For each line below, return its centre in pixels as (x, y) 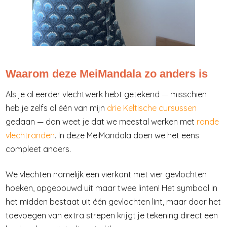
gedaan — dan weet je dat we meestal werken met (101, 122)
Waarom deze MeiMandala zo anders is (107, 74)
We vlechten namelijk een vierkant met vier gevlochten (106, 174)
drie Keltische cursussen (152, 108)
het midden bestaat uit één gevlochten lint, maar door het (113, 201)
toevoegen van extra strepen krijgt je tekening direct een (112, 215)
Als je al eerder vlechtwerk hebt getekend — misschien (106, 94)
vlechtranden (30, 136)
